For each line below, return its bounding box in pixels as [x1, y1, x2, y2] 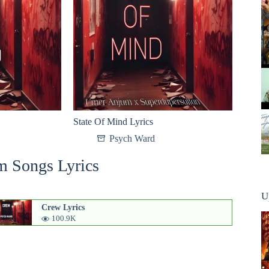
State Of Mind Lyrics [73, 116, 153, 127]
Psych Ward [109, 133, 155, 144]
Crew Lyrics [41, 202, 85, 212]
